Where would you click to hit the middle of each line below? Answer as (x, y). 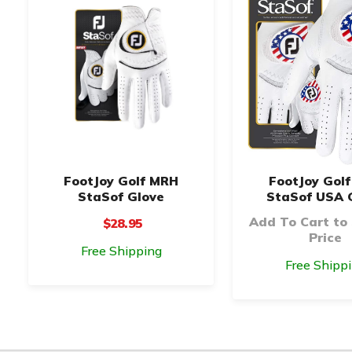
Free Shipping (121, 250)
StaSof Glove (121, 196)
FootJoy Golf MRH (121, 180)
